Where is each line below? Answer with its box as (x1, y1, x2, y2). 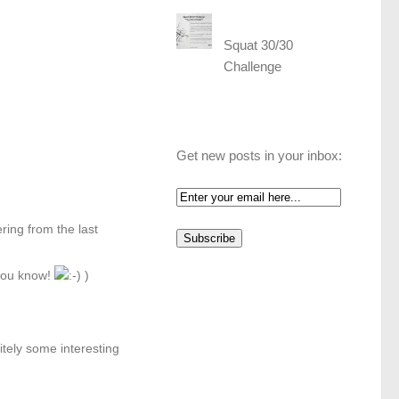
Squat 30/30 (224, 37, 294, 53)
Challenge (224, 59, 282, 74)
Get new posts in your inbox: (176, 148, 342, 163)
